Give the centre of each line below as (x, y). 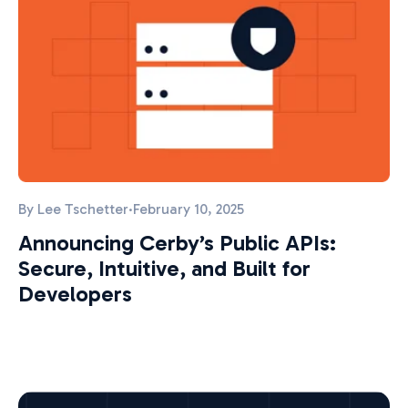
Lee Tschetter (83, 209)
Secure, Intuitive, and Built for (164, 269)
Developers (75, 294)
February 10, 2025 (189, 209)
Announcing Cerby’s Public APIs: (177, 243)
